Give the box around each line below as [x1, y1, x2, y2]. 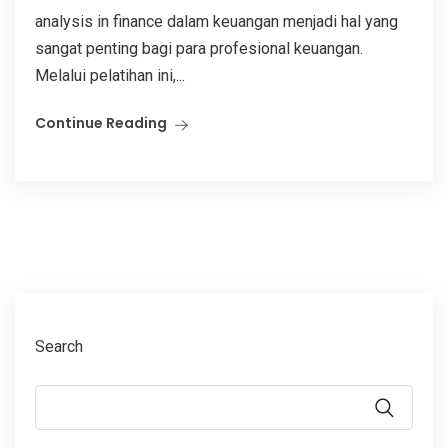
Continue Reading [35, 112, 167, 133]
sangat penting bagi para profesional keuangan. [35, 38, 363, 58]
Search [35, 336, 83, 356]
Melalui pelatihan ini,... [35, 65, 185, 85]
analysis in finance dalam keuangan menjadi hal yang [35, 11, 398, 31]
